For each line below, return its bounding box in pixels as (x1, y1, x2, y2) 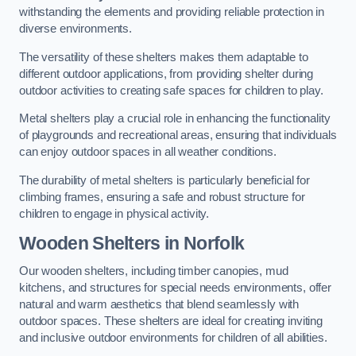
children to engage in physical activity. (19, 207, 210, 221)
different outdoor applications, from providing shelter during (19, 67, 314, 80)
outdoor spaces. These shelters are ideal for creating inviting (19, 315, 323, 328)
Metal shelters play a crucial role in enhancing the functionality (19, 112, 331, 126)
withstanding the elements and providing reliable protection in (19, 6, 324, 19)
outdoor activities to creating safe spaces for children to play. (19, 83, 323, 97)
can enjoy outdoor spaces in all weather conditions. (19, 145, 277, 159)
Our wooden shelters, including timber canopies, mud (19, 265, 288, 278)
